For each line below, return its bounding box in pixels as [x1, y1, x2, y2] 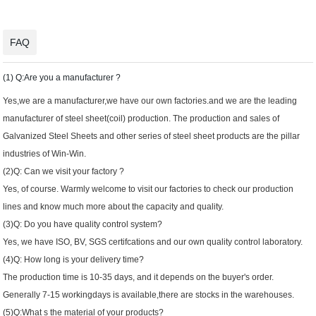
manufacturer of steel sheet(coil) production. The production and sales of [3, 114, 280, 124]
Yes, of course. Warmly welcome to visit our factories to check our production [3, 184, 294, 195]
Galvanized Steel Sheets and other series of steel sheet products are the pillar [3, 131, 300, 142]
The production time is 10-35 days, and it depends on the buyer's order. [3, 272, 274, 283]
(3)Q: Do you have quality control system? [3, 219, 163, 230]
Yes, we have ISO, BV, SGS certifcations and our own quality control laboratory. [3, 237, 303, 248]
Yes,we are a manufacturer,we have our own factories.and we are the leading [3, 96, 298, 107]
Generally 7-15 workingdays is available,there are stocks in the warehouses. [3, 290, 295, 300]
